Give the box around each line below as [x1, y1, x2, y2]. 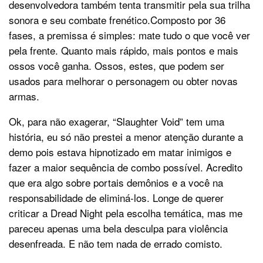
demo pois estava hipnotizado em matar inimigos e [9, 144, 231, 160]
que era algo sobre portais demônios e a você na [9, 175, 223, 190]
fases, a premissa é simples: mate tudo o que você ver [9, 28, 250, 43]
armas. [9, 89, 39, 104]
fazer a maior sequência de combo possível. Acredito [9, 160, 242, 175]
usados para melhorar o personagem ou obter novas [9, 73, 238, 89]
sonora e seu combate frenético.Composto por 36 [9, 12, 225, 28]
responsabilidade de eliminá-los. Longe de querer [9, 190, 224, 205]
